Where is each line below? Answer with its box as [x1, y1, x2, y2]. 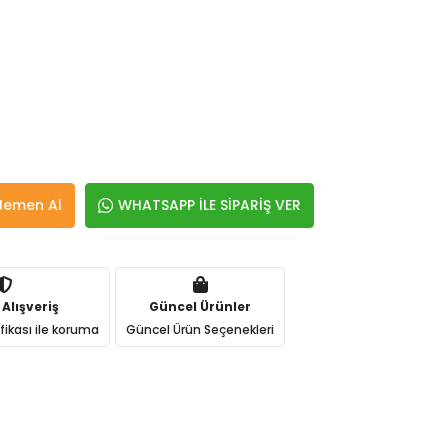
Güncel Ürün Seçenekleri [126, 320, 275, 338]
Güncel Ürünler [149, 297, 252, 315]
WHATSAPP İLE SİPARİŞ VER [118, 195, 302, 215]
